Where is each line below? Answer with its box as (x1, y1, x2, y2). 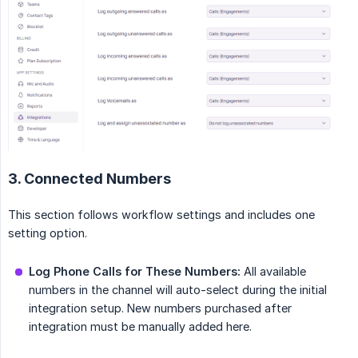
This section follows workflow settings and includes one (8, 207, 315, 221)
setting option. (8, 225, 87, 240)
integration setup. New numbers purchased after (29, 300, 292, 315)
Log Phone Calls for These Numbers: (29, 264, 241, 278)
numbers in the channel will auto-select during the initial (29, 282, 327, 296)
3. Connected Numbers (8, 169, 171, 187)
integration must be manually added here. (29, 319, 252, 333)
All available (241, 264, 306, 278)
